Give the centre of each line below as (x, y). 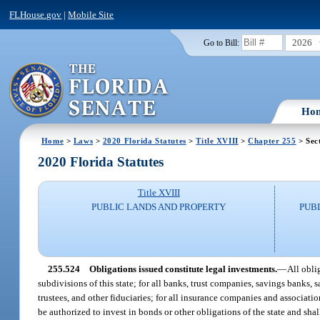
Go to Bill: (221, 42)
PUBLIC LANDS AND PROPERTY (159, 207)
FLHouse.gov (36, 14)
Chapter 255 (272, 140)
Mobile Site (91, 14)
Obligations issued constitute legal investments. (183, 269)
